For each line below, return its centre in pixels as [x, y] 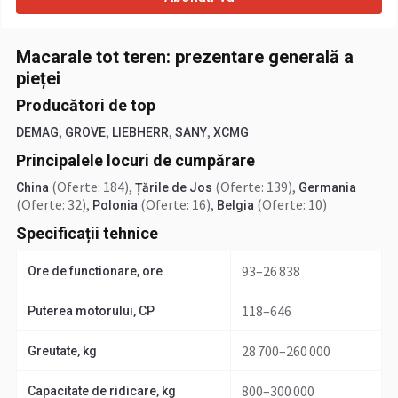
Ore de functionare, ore [95, 271]
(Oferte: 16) [175, 204]
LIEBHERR [140, 132]
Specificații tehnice [87, 233]
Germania [327, 187]
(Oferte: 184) [90, 187]
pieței [38, 78]
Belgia [235, 205]
